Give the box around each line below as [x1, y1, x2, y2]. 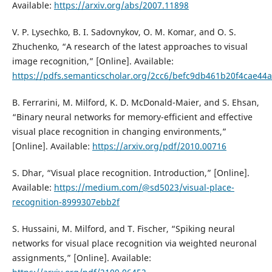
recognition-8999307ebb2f [12, 195, 120, 208]
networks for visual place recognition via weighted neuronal [12, 237, 257, 249]
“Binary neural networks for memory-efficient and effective [12, 110, 253, 123]
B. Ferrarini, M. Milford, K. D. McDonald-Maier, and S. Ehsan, [12, 96, 259, 108]
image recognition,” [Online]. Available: [12, 55, 174, 67]
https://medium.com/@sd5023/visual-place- [53, 181, 234, 193]
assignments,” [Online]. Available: [12, 251, 151, 263]
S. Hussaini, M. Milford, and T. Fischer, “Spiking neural [12, 222, 235, 234]
